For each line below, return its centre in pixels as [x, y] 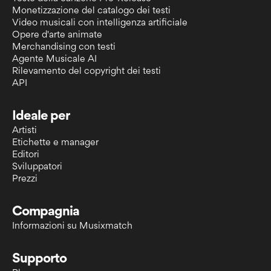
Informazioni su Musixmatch [72, 227]
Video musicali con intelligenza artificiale [100, 24]
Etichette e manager [55, 143]
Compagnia [46, 212]
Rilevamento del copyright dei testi [87, 72]
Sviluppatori [37, 168]
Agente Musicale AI [54, 60]
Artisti [24, 131]
